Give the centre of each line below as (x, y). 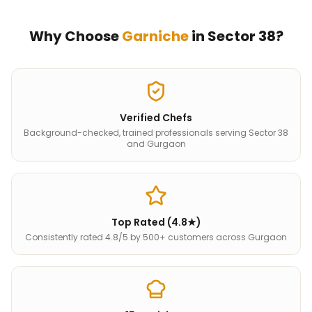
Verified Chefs (156, 118)
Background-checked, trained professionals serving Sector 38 (156, 133)
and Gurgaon (156, 144)
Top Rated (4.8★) (156, 222)
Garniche (155, 36)
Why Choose (75, 36)
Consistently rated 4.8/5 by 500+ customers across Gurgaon (156, 237)
